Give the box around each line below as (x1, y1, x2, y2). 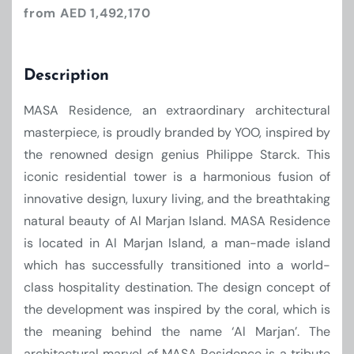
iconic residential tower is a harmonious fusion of (24, 168, 330, 185)
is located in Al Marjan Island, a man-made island (24, 235, 330, 251)
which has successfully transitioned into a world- (24, 257, 330, 273)
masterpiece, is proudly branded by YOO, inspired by (24, 124, 330, 141)
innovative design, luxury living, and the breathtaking (24, 190, 330, 207)
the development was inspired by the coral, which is (24, 301, 330, 318)
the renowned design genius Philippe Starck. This (24, 146, 330, 163)
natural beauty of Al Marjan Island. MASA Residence (24, 213, 330, 229)
